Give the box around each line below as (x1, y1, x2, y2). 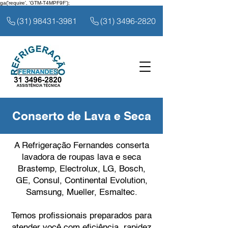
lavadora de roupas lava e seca (22, 153, 141, 162)
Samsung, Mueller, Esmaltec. (25, 188, 137, 197)
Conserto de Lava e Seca (12, 111, 151, 123)
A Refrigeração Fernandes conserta (14, 141, 149, 150)
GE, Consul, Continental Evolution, (15, 177, 148, 185)
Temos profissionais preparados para (11, 212, 152, 220)
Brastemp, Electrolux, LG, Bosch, (17, 165, 146, 174)
